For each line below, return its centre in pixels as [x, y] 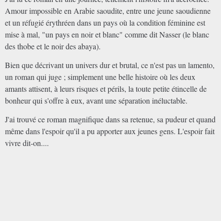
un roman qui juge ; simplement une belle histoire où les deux [100, 76]
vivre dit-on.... [27, 143]
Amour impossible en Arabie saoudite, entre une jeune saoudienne [108, 10]
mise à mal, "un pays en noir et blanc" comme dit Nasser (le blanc [107, 34]
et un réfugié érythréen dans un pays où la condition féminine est [105, 22]
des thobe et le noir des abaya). [53, 46]
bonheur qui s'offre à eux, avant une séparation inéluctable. [96, 100]
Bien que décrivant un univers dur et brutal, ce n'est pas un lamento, [110, 65]
